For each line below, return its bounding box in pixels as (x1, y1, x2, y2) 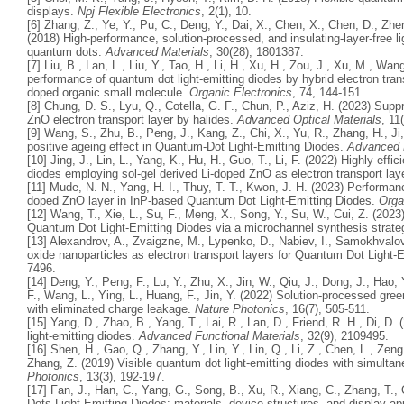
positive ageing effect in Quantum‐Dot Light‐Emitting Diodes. (27, 139, 347, 153)
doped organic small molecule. (27, 85, 189, 99)
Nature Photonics (195, 301, 285, 316)
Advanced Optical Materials (237, 112, 381, 126)
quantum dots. (27, 44, 106, 59)
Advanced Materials (106, 44, 209, 59)
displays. (27, 4, 78, 18)
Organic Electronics (189, 85, 292, 99)
